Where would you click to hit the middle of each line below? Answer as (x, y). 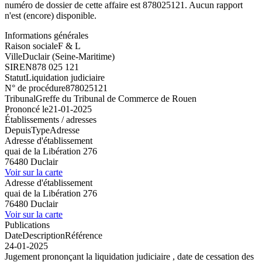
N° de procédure (35, 88)
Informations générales (46, 35)
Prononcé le (27, 109)
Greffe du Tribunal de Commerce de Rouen (116, 98)
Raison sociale (31, 46)
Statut (15, 77)
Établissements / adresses (51, 119)
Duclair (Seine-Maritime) (68, 56)
